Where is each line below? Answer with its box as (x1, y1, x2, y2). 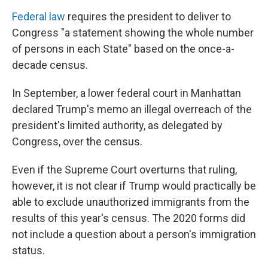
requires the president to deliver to (65, 10, 231, 23)
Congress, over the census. (12, 135, 142, 148)
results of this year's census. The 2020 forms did (12, 212, 245, 224)
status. (12, 244, 45, 257)
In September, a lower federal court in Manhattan (12, 87, 241, 99)
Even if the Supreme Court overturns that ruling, (12, 163, 237, 176)
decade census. (12, 59, 88, 71)
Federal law (12, 10, 65, 23)
